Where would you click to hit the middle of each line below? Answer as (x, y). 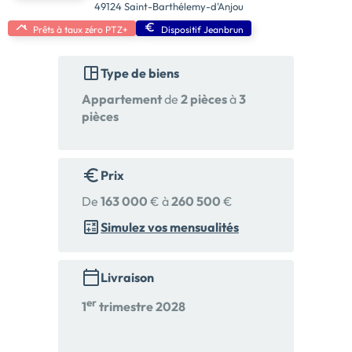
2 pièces (204, 99)
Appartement (122, 99)
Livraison (127, 278)
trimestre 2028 (141, 306)
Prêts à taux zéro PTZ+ (81, 29)
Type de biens (140, 73)
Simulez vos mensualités (170, 227)
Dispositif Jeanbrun (202, 29)
